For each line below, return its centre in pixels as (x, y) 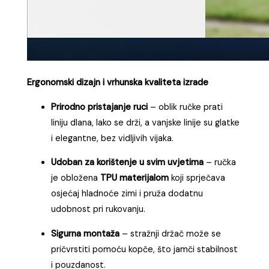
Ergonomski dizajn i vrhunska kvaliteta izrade (118, 83)
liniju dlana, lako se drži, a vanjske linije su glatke (146, 122)
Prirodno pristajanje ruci (100, 107)
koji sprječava (197, 178)
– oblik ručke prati (186, 107)
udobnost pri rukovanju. (98, 210)
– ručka (220, 163)
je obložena (76, 178)
